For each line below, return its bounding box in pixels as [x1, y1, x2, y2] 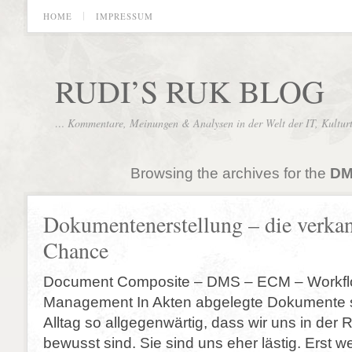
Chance [43, 236, 108, 265]
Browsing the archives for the [130, 164, 330, 181]
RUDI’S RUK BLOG [55, 70, 324, 112]
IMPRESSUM [96, 10, 153, 22]
